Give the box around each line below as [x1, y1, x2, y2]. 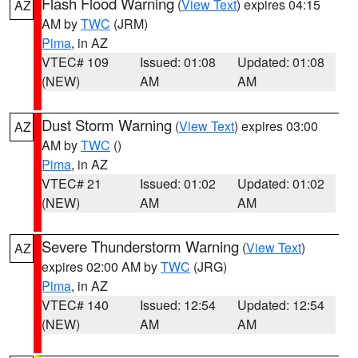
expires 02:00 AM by [42, 257, 161, 276]
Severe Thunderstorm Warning [42, 236, 239, 257]
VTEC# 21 [42, 174, 101, 193]
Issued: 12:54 [139, 296, 216, 314]
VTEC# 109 [42, 53, 109, 71]
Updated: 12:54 [237, 296, 325, 314]
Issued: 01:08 [139, 53, 216, 71]
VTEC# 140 [42, 296, 109, 314]
